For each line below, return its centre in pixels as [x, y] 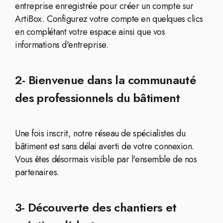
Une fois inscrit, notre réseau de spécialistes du [100, 133]
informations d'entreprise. [62, 45]
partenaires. [37, 172]
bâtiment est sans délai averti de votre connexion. [105, 146]
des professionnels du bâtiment [98, 98]
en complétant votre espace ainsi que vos [90, 32]
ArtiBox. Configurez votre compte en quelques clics [109, 19]
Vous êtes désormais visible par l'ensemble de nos [106, 159]
